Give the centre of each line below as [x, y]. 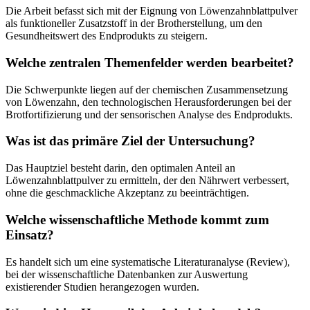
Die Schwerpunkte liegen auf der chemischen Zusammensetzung [147, 89]
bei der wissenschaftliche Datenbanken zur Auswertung [127, 274]
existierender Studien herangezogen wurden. [102, 286]
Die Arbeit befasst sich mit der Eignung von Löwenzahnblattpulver [152, 11]
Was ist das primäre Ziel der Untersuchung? [130, 141]
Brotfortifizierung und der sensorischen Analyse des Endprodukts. [149, 114]
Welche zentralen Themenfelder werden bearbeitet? [150, 63]
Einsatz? [30, 235]
